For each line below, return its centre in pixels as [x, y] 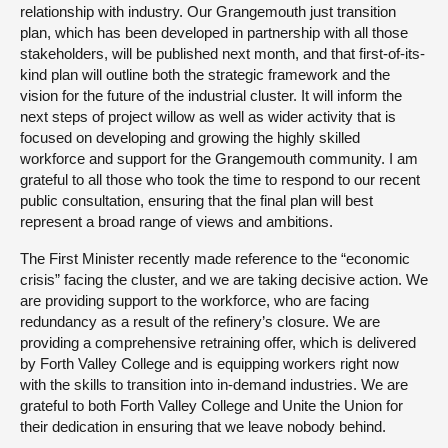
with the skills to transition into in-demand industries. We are [214, 384]
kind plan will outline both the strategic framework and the [205, 74]
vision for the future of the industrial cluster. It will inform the [211, 95]
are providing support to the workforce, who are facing [194, 300]
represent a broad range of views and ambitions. [176, 221]
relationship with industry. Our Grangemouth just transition [208, 11]
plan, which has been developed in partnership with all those [214, 32]
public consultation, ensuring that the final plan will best [196, 200]
